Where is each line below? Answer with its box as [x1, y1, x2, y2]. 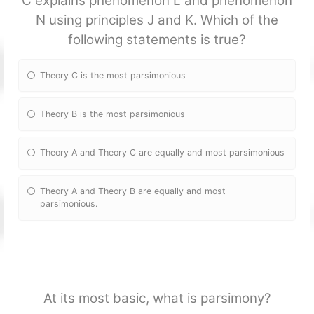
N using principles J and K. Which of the [36, 12, 278, 29]
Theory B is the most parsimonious [40, 108, 186, 119]
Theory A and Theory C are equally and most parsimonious [40, 147, 285, 158]
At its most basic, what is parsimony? [43, 289, 271, 306]
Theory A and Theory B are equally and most [40, 186, 226, 197]
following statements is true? [68, 32, 246, 48]
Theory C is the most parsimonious [40, 69, 186, 81]
